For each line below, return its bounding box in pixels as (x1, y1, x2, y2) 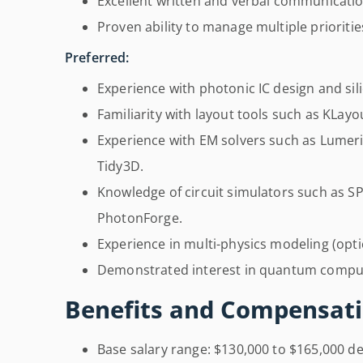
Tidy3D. (97, 157, 144, 176)
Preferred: (65, 49, 130, 67)
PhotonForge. (97, 209, 182, 228)
